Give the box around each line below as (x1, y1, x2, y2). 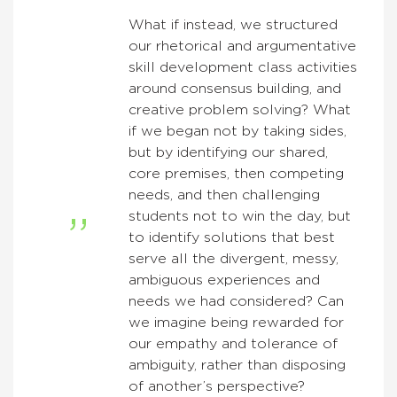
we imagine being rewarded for (128, 315, 344, 331)
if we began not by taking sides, (128, 124, 346, 139)
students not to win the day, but (128, 209, 351, 224)
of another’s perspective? (128, 379, 305, 394)
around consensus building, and (128, 82, 341, 97)
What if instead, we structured (128, 18, 338, 33)
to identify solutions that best (128, 230, 335, 245)
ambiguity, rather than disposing (128, 358, 346, 373)
